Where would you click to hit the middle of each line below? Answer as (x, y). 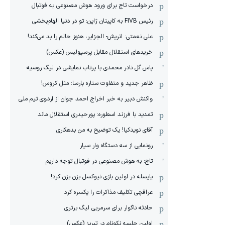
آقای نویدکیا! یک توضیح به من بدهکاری (104, 130)
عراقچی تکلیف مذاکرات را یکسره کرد (108, 192)
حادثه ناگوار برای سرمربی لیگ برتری (108, 208)
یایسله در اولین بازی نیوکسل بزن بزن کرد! (102, 177)
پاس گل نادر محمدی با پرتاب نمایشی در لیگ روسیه (90, 68)
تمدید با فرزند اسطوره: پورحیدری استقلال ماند (95, 115)
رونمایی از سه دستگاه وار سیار (116, 146)
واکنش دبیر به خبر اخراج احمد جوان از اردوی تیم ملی (86, 99)
